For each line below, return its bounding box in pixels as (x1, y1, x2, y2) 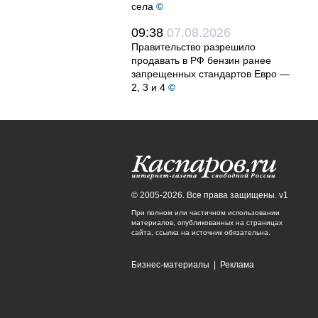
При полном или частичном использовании (131, 209, 280, 216)
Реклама (220, 260, 254, 270)
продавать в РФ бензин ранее (131, 55, 271, 66)
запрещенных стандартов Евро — (131, 68, 290, 79)
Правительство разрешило (131, 41, 256, 53)
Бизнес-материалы (131, 260, 209, 270)
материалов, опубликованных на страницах (131, 219, 283, 226)
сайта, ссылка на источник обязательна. (131, 229, 270, 236)
